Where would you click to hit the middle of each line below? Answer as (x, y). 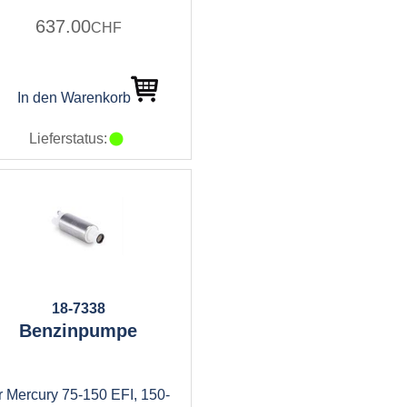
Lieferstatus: (68, 139)
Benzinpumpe (78, 331)
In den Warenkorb (74, 98)
